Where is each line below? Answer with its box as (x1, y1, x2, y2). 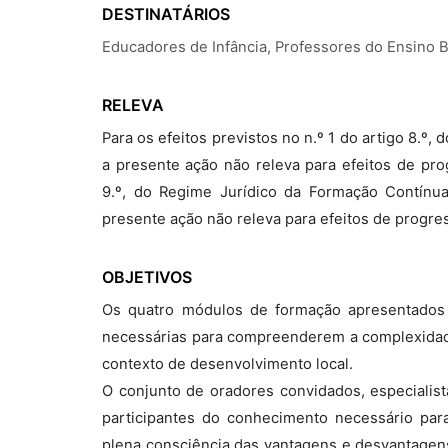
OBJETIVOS (102, 267, 192, 287)
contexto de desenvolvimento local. (102, 355, 353, 373)
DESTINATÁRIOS (102, 4, 230, 24)
